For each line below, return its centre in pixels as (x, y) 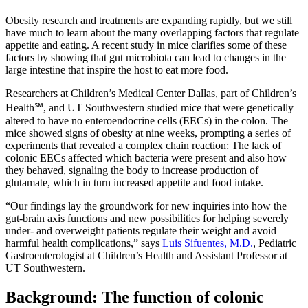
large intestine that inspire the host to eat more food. (117, 69)
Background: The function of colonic (135, 297)
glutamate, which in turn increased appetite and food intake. (134, 182)
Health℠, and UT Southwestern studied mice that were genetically (150, 107)
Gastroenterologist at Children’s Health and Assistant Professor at (146, 255)
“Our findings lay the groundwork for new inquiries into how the (146, 206)
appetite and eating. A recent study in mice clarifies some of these (146, 45)
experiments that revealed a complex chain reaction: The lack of (143, 145)
